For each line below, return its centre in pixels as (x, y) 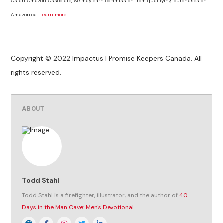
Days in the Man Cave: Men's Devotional (78, 207)
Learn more (53, 14)
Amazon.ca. (25, 14)
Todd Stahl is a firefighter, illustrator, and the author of (101, 195)
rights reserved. (36, 72)
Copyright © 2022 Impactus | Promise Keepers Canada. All (107, 58)
